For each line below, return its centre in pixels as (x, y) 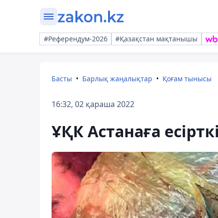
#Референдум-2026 (76, 39)
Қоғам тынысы (187, 79)
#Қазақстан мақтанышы (156, 39)
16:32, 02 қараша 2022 (93, 104)
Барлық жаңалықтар (117, 79)
